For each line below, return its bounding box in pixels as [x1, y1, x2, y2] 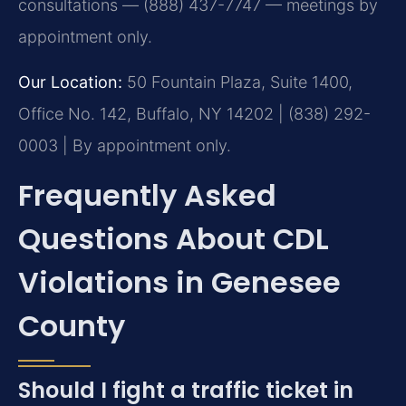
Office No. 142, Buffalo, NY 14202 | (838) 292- [18, 103, 371, 123]
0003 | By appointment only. [18, 135, 231, 155]
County [18, 305, 125, 347]
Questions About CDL [18, 218, 329, 260]
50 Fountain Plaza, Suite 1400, [122, 72, 353, 92]
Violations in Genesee [18, 262, 341, 304]
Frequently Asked [18, 175, 276, 217]
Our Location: [18, 72, 122, 92]
